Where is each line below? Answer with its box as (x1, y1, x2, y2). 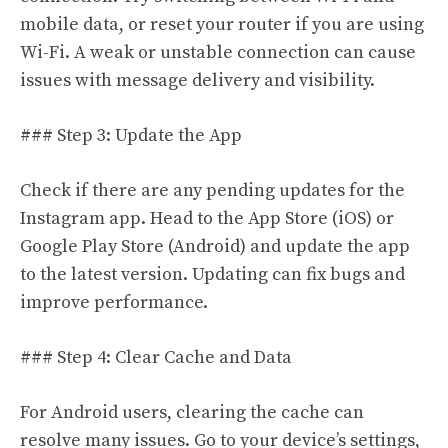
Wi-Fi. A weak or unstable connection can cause (20, 41, 416, 64)
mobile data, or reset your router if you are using (20, 13, 424, 36)
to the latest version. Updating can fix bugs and (20, 263, 405, 286)
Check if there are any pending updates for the (20, 179, 405, 202)
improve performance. (20, 291, 208, 314)
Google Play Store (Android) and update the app (20, 235, 410, 258)
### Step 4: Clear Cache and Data (20, 346, 292, 369)
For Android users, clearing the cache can (20, 401, 364, 424)
